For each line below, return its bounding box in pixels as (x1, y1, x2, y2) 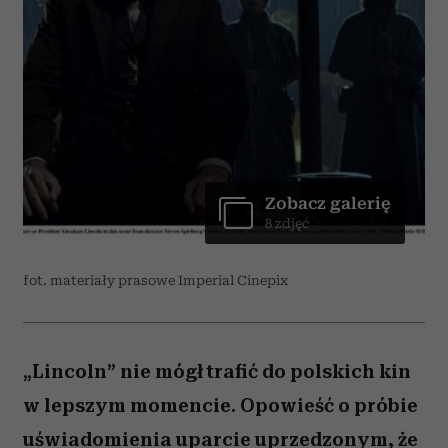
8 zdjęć (265, 216, 309, 231)
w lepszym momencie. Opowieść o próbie (23, 394, 418, 417)
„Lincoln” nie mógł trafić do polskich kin (23, 360, 411, 383)
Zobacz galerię (265, 194, 391, 213)
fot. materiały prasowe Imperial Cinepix (23, 273, 288, 288)
